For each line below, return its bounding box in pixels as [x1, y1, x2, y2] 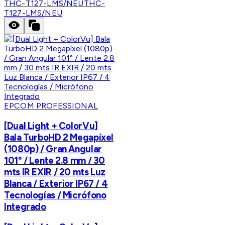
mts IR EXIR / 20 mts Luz [4, 166, 106, 178]
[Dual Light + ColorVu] [4, 120, 98, 132]
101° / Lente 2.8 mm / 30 [4, 154, 105, 166]
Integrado [4, 200, 46, 212]
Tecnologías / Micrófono [4, 189, 106, 201]
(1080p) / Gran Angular [4, 143, 102, 155]
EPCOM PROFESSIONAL [4, 100, 98, 110]
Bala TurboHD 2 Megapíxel [4, 131, 114, 143]
